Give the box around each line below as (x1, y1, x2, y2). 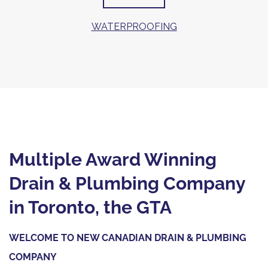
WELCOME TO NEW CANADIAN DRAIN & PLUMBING (9, 232, 246, 244)
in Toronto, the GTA (9, 197, 172, 218)
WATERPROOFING (91, 20, 177, 32)
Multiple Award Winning (9, 149, 217, 170)
